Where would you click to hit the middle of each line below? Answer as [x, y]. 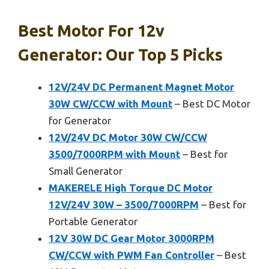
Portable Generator [93, 221]
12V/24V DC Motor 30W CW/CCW [128, 137]
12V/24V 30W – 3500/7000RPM [124, 204]
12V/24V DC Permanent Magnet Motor [141, 86]
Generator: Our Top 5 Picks [120, 54]
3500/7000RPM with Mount [114, 154]
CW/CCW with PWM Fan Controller [131, 255]
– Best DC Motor [211, 103]
